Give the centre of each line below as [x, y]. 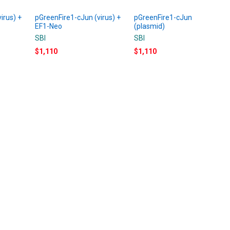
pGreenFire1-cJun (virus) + [78, 17]
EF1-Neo [49, 26]
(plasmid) [150, 26]
